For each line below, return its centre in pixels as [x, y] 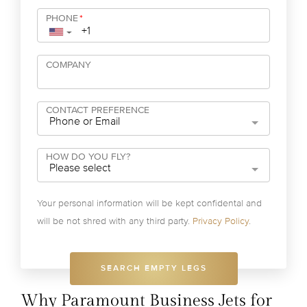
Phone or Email [85, 121]
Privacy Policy [221, 221]
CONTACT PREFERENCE [98, 110]
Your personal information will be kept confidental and [149, 203]
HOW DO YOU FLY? [88, 157]
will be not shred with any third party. [115, 221]
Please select [80, 168]
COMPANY [69, 65]
